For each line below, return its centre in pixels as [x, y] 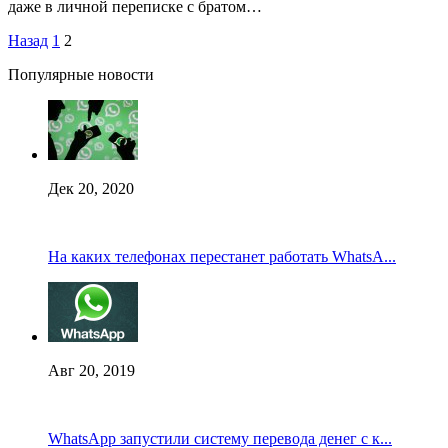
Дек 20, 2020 [91, 188]
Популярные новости [81, 74]
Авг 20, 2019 [91, 370]
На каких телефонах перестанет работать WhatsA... [222, 256]
